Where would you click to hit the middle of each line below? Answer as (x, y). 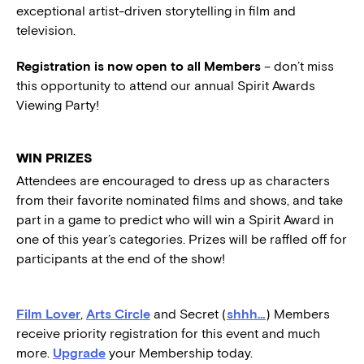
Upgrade (79, 353)
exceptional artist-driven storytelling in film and (156, 11)
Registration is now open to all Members (139, 67)
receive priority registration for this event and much (168, 334)
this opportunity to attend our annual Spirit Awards (166, 86)
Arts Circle (118, 314)
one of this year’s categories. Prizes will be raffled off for (182, 240)
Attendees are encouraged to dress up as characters (173, 181)
